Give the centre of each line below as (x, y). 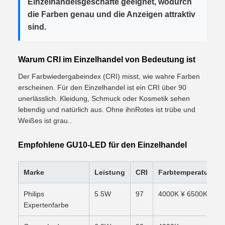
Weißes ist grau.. (45, 120)
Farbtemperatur (185, 172)
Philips (34, 194)
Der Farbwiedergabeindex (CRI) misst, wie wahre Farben (109, 76)
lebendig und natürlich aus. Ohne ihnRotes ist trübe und (107, 109)
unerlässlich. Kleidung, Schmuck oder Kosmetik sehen (104, 98)
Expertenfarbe (46, 205)
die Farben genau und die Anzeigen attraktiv (111, 14)
